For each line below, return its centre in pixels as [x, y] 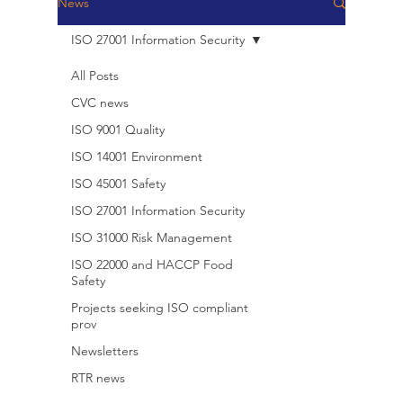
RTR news [98, 378]
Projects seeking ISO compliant [160, 308]
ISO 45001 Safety [118, 184]
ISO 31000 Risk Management [152, 237]
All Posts [95, 76]
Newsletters [105, 351]
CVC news [100, 103]
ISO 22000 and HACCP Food [152, 264]
